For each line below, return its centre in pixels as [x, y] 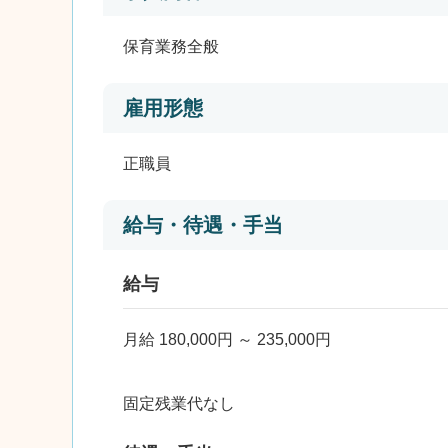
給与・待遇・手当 [203, 225]
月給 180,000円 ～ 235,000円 [227, 339]
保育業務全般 [171, 46]
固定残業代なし [179, 403]
